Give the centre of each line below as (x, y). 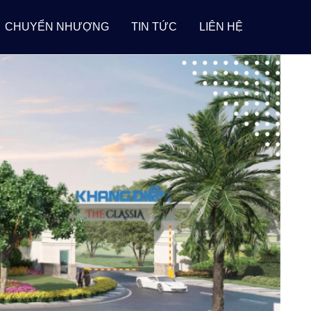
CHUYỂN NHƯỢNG (57, 27)
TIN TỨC (154, 27)
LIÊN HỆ (221, 27)
